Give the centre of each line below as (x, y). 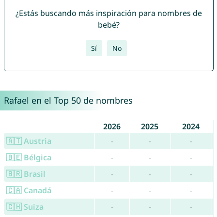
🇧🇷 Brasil (26, 174)
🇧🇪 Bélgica (29, 158)
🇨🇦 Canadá (29, 191)
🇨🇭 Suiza (25, 207)
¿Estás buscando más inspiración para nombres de (108, 13)
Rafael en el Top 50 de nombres (68, 101)
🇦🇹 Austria (29, 141)
